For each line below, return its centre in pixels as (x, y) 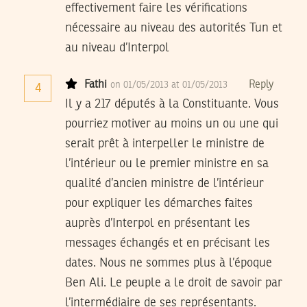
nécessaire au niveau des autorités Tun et (174, 28)
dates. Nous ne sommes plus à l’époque (169, 263)
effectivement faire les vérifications (156, 9)
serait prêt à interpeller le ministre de (165, 144)
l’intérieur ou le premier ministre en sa (167, 164)
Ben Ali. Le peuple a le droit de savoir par (174, 283)
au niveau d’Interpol (117, 48)
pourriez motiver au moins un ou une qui (172, 124)
